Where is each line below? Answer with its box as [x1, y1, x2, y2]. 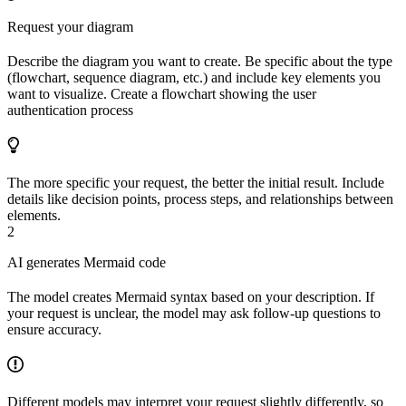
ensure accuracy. [7, 321, 101, 337]
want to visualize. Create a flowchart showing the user [7, 85, 316, 101]
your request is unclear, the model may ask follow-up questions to [7, 304, 381, 321]
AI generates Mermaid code [7, 254, 166, 270]
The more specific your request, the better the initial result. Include [7, 174, 384, 190]
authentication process [7, 101, 133, 118]
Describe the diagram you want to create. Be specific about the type [7, 53, 392, 69]
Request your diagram [7, 18, 133, 34]
